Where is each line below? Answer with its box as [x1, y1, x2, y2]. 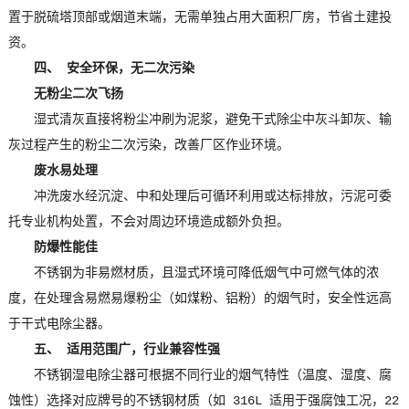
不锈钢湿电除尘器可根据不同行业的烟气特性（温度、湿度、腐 [33, 368, 392, 383]
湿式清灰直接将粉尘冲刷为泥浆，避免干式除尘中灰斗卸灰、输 [33, 112, 392, 128]
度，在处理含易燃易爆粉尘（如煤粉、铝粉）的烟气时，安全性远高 [7, 291, 392, 307]
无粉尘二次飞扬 [33, 87, 123, 102]
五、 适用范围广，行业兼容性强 [33, 342, 220, 358]
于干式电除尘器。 [7, 317, 110, 332]
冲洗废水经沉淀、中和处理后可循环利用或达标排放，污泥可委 [33, 189, 392, 204]
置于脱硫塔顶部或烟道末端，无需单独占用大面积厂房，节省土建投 [7, 10, 392, 26]
